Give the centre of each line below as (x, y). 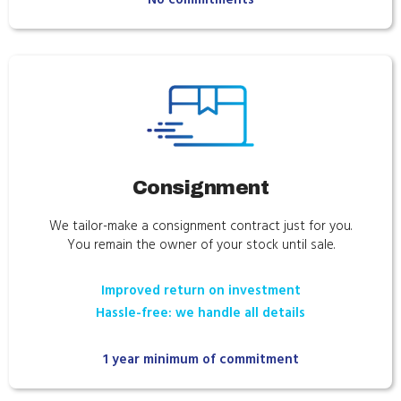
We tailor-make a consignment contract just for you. (200, 227)
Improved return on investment (200, 291)
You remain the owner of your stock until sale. (200, 246)
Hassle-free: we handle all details (200, 314)
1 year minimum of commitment (200, 360)
